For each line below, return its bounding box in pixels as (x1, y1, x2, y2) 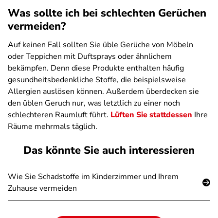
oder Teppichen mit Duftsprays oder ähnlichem (8, 51, 172, 62)
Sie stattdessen (134, 109, 192, 120)
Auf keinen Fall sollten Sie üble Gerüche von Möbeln (8, 39, 193, 50)
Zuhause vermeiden (8, 183, 77, 194)
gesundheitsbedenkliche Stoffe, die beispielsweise (8, 74, 186, 85)
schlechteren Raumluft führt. (8, 109, 110, 120)
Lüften (110, 109, 134, 120)
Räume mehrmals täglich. (8, 121, 97, 132)
